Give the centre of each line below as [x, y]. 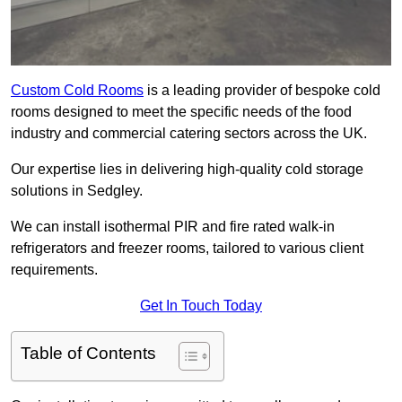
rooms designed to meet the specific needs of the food [181, 112]
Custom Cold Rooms [77, 91]
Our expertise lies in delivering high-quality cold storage [187, 170]
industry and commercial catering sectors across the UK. [189, 134]
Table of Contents [88, 354]
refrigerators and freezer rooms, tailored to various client [187, 249]
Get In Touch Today [201, 306]
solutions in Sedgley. [77, 191]
